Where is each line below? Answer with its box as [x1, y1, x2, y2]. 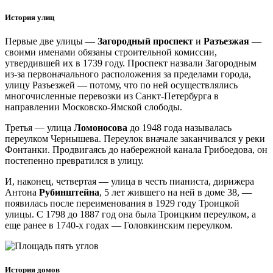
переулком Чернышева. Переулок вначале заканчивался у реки [5, 133, 265, 144]
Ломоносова [74, 122, 127, 133]
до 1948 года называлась [127, 122, 232, 133]
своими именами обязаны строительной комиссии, [5, 47, 217, 58]
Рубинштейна [39, 187, 99, 198]
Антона [5, 187, 39, 198]
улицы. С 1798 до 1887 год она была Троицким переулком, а [5, 209, 256, 220]
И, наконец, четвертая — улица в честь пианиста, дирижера [5, 176, 254, 187]
